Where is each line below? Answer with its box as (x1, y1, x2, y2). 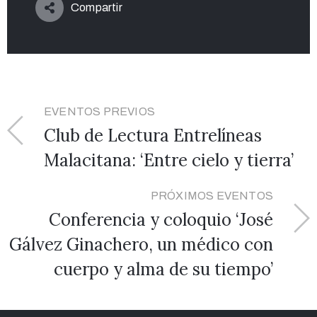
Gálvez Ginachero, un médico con (9, 234, 273, 256)
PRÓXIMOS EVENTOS (150, 190, 273, 202)
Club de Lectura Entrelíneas (44, 125, 262, 147)
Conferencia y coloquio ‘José (49, 209, 273, 231)
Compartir (71, 1, 122, 14)
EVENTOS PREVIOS (44, 105, 155, 118)
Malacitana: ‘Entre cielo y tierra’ (44, 149, 294, 172)
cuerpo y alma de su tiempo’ (54, 258, 273, 281)
